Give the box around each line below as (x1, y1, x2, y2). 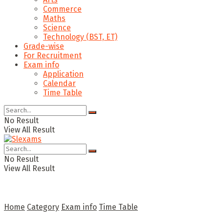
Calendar (43, 79, 76, 88)
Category (27, 202, 59, 212)
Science (43, 23, 71, 32)
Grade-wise (23, 42, 64, 51)
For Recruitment (23, 51, 82, 60)
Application (43, 69, 84, 79)
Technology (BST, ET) (43, 32, 117, 42)
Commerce (43, 4, 82, 14)
